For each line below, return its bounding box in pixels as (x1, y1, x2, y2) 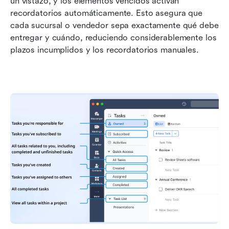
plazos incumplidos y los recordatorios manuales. (10, 45, 199, 55)
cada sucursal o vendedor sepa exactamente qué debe (10, 20, 219, 31)
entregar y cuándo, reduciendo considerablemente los (10, 33, 217, 43)
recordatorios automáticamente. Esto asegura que (10, 8, 202, 18)
